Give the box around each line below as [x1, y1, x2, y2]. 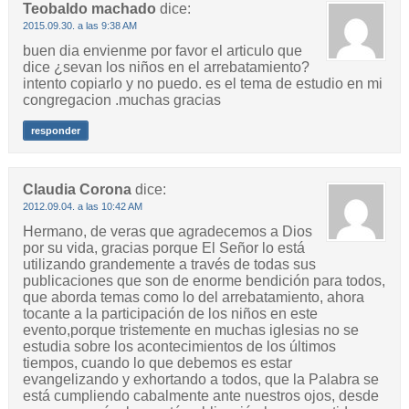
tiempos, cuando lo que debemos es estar [22, 355, 292, 372]
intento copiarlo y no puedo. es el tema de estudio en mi [22, 76, 383, 92]
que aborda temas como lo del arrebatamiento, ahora [22, 289, 364, 306]
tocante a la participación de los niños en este [22, 306, 318, 322]
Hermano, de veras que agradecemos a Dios [22, 224, 312, 240]
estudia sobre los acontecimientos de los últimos [22, 339, 336, 355]
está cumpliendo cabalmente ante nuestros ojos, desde [22, 388, 379, 404]
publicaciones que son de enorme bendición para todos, [22, 273, 385, 289]
